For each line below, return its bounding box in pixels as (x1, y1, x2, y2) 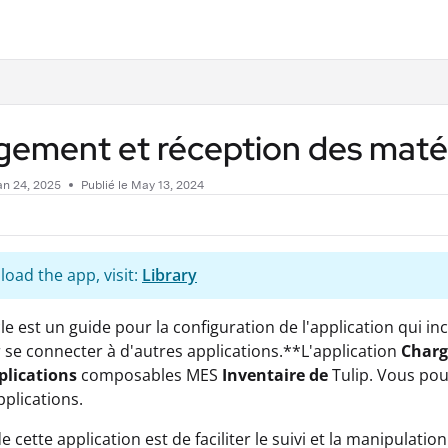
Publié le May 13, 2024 (81, 178, 204, 192)
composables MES (77, 364, 222, 386)
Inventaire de (222, 364, 328, 386)
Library (142, 264, 197, 286)
